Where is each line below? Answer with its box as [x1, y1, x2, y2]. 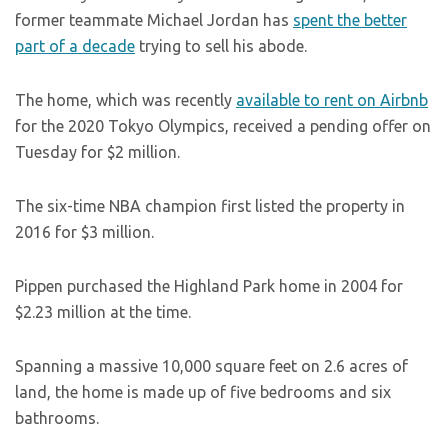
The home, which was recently [15, 91, 236, 109]
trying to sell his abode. [135, 37, 307, 55]
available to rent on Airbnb [236, 91, 428, 109]
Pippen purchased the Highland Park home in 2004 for [15, 277, 403, 295]
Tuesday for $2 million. [15, 143, 180, 161]
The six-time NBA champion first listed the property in [15, 197, 405, 215]
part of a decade [15, 37, 135, 55]
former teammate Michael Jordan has [15, 11, 293, 29]
